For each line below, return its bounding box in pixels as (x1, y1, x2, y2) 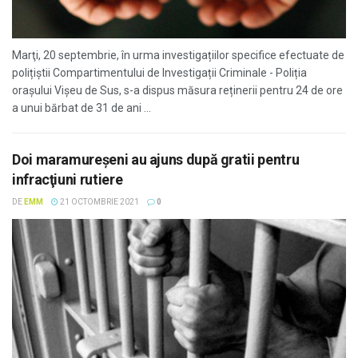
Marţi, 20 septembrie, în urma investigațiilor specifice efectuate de (12, 49, 344, 62)
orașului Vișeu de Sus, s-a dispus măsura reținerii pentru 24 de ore (12, 84, 343, 97)
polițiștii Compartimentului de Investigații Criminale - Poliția (12, 66, 307, 79)
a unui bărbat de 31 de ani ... (12, 101, 151, 114)
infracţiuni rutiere (12, 171, 123, 188)
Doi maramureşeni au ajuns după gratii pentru (12, 151, 300, 168)
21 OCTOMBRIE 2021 (58, 197, 139, 206)
